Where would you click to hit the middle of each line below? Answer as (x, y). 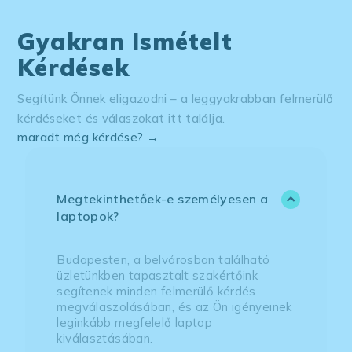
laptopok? (88, 216)
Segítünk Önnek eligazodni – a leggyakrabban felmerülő (176, 99)
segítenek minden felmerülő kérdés (156, 291)
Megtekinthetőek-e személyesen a (163, 199)
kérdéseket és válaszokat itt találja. (121, 119)
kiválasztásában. (106, 339)
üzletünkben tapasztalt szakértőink (158, 276)
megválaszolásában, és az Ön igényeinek (174, 307)
